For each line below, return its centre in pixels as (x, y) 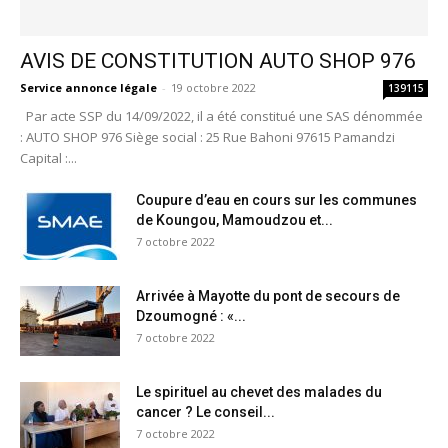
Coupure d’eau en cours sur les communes (276, 200)
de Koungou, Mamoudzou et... (234, 220)
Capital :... (48, 158)
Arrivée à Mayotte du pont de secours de (268, 296)
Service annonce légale (88, 88)
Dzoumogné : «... (191, 316)
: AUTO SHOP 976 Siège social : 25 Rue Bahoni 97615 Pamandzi (207, 137)
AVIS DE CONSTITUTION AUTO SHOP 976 (218, 61)
